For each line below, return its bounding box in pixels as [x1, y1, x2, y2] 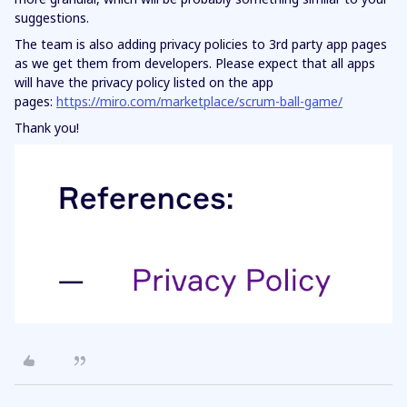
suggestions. [15, 9, 93, 27]
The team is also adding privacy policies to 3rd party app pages [15, 35, 387, 54]
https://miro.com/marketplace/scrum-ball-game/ [56, 93, 342, 111]
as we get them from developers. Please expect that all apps [15, 55, 375, 73]
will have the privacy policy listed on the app [15, 74, 273, 92]
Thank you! [15, 119, 83, 137]
